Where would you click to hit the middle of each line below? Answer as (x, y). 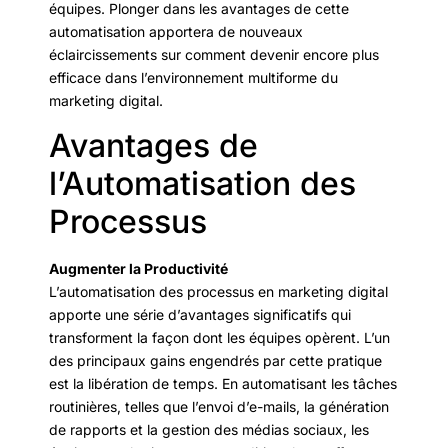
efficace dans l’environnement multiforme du (193, 78)
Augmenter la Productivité (138, 268)
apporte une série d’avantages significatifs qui (200, 314)
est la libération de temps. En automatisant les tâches (223, 383)
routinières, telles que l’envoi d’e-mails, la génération (219, 406)
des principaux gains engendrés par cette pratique (215, 360)
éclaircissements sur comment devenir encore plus (214, 55)
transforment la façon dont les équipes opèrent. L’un (219, 337)
